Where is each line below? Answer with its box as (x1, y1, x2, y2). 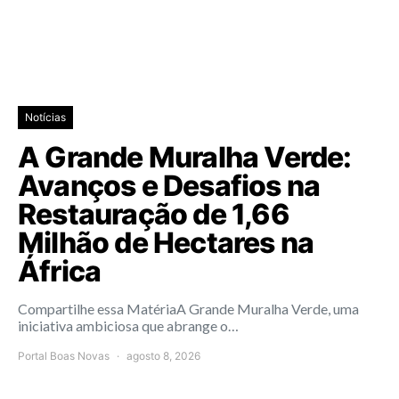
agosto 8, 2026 (126, 348, 200, 362)
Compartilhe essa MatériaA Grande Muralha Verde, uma (18, 299, 359, 317)
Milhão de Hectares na (18, 224, 314, 260)
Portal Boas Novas (18, 348, 110, 362)
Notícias (25, 110, 66, 124)
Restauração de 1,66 (18, 196, 289, 232)
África (18, 253, 102, 289)
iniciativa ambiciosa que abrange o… (18, 316, 239, 334)
